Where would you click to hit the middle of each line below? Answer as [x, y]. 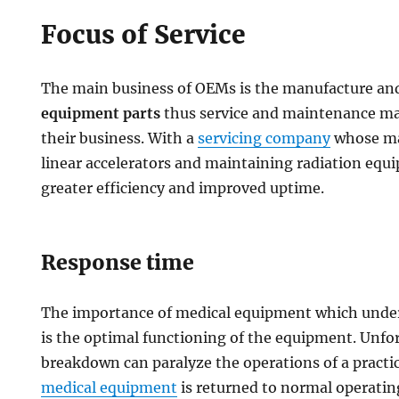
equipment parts [101, 114]
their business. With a [120, 138]
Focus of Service [144, 35]
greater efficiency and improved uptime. [183, 188]
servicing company [265, 138]
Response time [118, 263]
